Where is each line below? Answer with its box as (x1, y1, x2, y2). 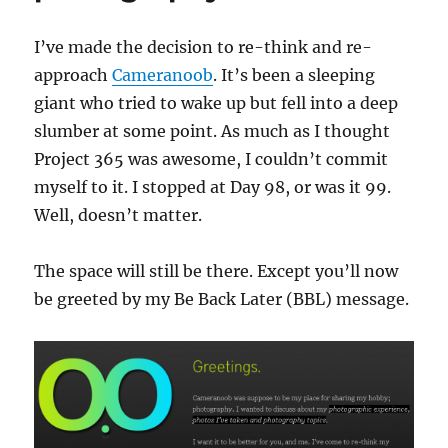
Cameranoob (112, 65, 214, 85)
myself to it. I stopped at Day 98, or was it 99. (34, 177, 392, 197)
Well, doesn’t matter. (34, 205, 203, 225)
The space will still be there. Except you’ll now (34, 261, 399, 281)
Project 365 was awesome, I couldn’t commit (34, 149, 389, 169)
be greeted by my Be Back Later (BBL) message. (34, 289, 410, 309)
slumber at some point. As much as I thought (34, 121, 391, 141)
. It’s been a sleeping (213, 65, 376, 85)
